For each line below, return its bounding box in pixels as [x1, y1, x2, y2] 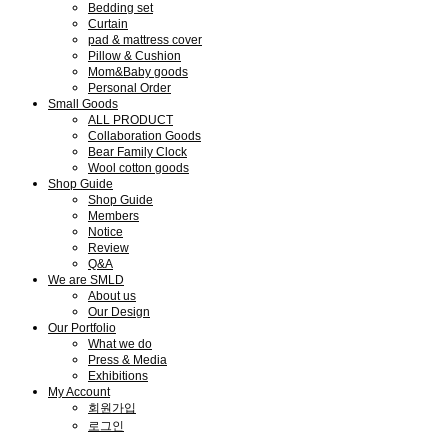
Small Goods [48, 97, 118, 111]
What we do [88, 337, 152, 351]
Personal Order [88, 81, 171, 95]
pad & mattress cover [88, 33, 202, 47]
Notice [88, 225, 123, 239]
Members [88, 209, 139, 223]
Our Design [88, 305, 150, 319]
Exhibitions [88, 369, 148, 383]
